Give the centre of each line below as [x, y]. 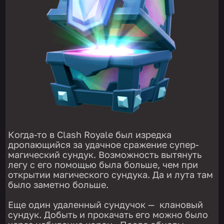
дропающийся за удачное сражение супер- [104, 144]
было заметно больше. [58, 184]
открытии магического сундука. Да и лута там [111, 174]
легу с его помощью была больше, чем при [103, 164]
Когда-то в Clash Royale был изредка [90, 134]
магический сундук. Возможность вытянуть [105, 154]
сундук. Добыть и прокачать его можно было [108, 214]
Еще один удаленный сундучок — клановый [106, 204]
